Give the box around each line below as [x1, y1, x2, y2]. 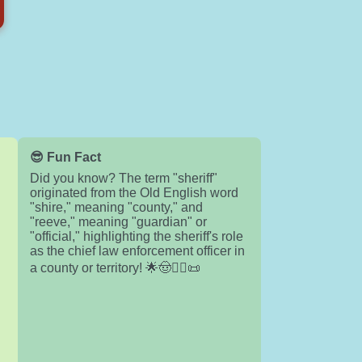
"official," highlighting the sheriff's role [29, 229, 243, 243]
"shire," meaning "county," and [29, 200, 203, 214]
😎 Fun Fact [29, 150, 101, 164]
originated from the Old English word [29, 186, 238, 200]
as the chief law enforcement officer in [29, 244, 245, 258]
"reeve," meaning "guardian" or [29, 215, 207, 229]
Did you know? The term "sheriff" [29, 171, 217, 185]
